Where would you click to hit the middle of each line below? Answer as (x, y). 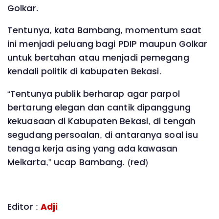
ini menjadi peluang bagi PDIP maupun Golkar (108, 44)
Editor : (24, 207)
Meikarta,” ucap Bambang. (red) (78, 162)
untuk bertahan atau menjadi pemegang (98, 58)
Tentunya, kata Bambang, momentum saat (104, 31)
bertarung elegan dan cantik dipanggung (99, 107)
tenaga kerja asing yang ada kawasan (93, 148)
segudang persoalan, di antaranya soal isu (103, 135)
